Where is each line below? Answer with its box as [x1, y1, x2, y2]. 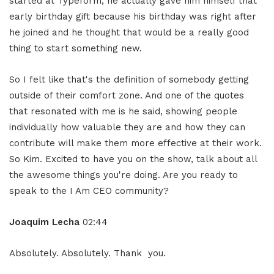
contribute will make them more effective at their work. [9, 138, 262, 149]
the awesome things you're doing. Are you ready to [9, 169, 238, 181]
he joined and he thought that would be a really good [9, 27, 249, 39]
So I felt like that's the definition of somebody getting [9, 74, 249, 86]
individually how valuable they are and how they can [9, 122, 245, 133]
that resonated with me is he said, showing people [9, 106, 237, 117]
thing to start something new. [9, 43, 142, 54]
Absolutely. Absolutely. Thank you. [9, 248, 166, 259]
